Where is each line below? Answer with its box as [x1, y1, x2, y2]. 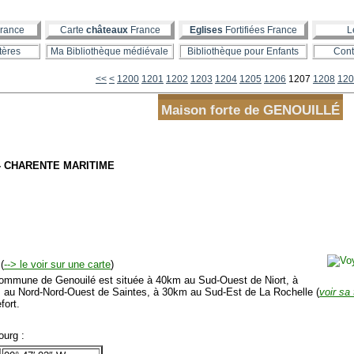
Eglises [190, 24, 223, 36]
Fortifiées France [223, 24, 297, 36]
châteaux [85, 24, 128, 36]
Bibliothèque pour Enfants [187, 46, 299, 57]
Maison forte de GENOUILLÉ [160, 103, 340, 118]
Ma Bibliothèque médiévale [51, 46, 168, 57]
